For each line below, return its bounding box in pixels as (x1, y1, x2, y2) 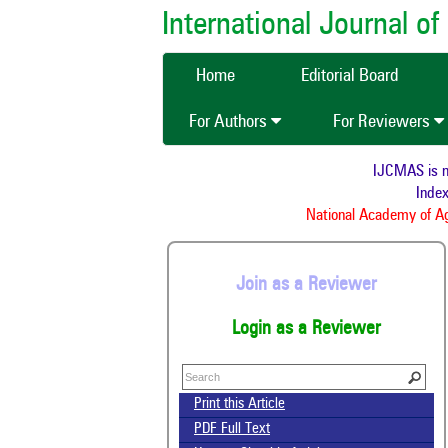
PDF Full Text (194, 422, 270, 438)
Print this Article (194, 397, 285, 413)
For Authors (189, 113, 271, 131)
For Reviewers (333, 113, 434, 131)
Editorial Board (301, 67, 398, 85)
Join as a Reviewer (236, 275, 377, 294)
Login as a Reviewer (232, 320, 381, 339)
